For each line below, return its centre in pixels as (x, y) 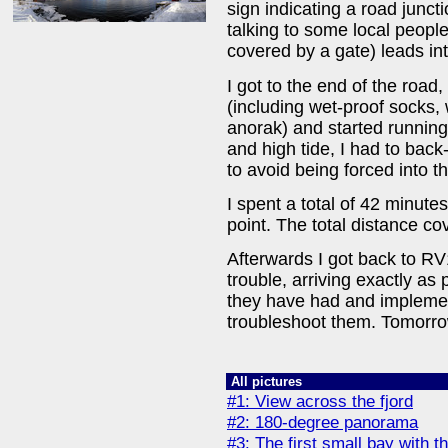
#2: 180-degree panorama (322, 422)
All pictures (266, 381)
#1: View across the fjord (320, 401)
